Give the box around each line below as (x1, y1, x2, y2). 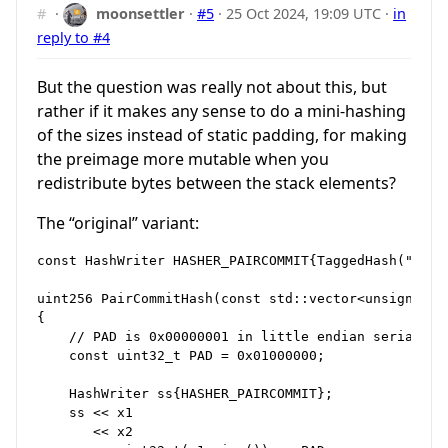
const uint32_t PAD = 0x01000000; (37, 347, 325, 363)
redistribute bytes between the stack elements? (37, 171, 396, 194)
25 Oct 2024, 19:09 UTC (226, 4, 382, 24)
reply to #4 (37, 28, 110, 48)
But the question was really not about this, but (37, 75, 387, 98)
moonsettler (96, 4, 186, 24)
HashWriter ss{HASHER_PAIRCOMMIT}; (37, 385, 333, 401)
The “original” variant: (37, 211, 199, 234)
